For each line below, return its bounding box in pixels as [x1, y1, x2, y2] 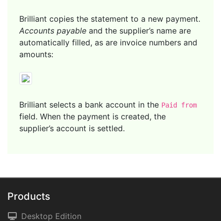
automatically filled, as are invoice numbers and [19, 37, 197, 47]
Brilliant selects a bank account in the [19, 99, 161, 110]
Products [7, 190, 50, 202]
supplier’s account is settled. [19, 123, 125, 133]
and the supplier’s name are [86, 25, 191, 36]
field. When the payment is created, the [19, 111, 166, 121]
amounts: [19, 49, 53, 59]
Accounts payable [19, 25, 86, 36]
